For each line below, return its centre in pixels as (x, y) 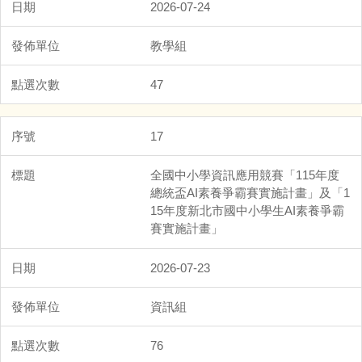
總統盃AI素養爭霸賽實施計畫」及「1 (250, 192)
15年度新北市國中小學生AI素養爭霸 (247, 210)
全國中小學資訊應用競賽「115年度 (245, 175)
